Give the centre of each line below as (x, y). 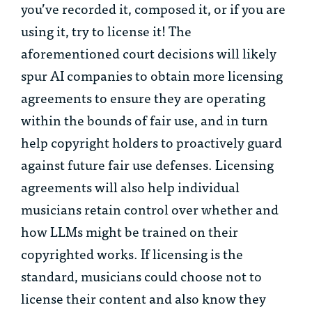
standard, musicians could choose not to (141, 276)
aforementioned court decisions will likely (149, 53)
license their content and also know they (143, 298)
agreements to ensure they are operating (143, 97)
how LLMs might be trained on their (130, 231)
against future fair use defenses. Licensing (147, 164)
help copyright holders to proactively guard (151, 142)
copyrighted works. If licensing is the (132, 253)
